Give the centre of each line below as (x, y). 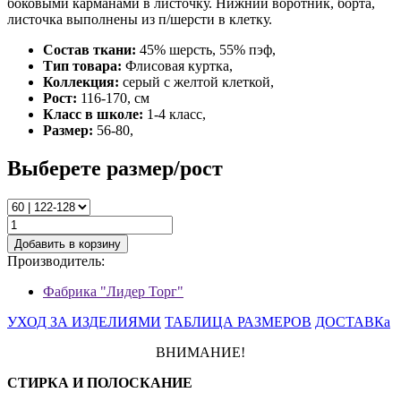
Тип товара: (84, 66)
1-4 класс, (176, 115)
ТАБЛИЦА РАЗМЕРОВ (238, 322)
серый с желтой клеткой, (198, 82)
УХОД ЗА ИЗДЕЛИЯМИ (84, 322)
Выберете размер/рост (115, 169)
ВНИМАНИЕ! (200, 353)
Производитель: (56, 261)
